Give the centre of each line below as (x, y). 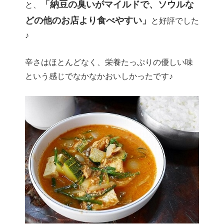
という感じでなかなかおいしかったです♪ (99, 76)
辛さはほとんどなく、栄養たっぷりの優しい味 (109, 62)
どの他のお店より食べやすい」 (88, 21)
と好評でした (175, 21)
